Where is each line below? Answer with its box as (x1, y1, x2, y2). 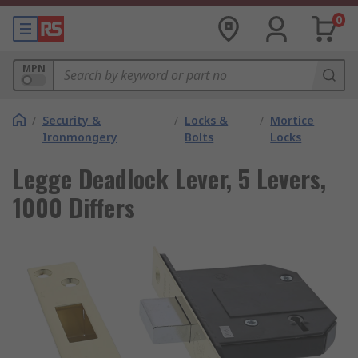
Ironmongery (42, 129, 117, 145)
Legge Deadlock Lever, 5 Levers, (13, 161, 326, 197)
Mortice (270, 113, 315, 128)
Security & (42, 113, 101, 128)
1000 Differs (13, 189, 135, 225)
